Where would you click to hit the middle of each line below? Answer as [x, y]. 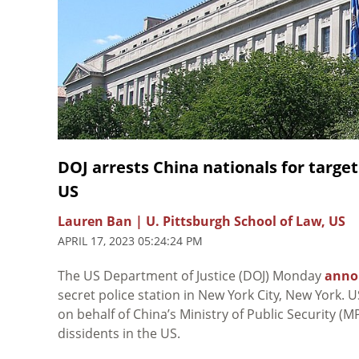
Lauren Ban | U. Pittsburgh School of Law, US [202, 221]
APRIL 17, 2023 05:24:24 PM [130, 240]
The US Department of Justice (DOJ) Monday [191, 275]
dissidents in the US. [119, 333]
